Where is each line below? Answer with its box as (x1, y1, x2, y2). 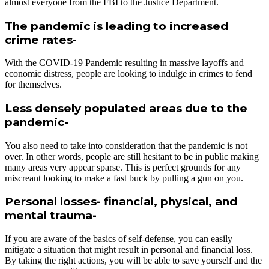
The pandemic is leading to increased (5, 19, 228, 33)
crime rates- (5, 32, 77, 47)
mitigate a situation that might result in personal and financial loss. (5, 244, 253, 255)
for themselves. (5, 79, 62, 90)
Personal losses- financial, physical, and (5, 195, 237, 209)
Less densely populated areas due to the (5, 101, 247, 115)
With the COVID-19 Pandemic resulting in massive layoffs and (5, 58, 244, 68)
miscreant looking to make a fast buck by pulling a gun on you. (5, 172, 243, 183)
